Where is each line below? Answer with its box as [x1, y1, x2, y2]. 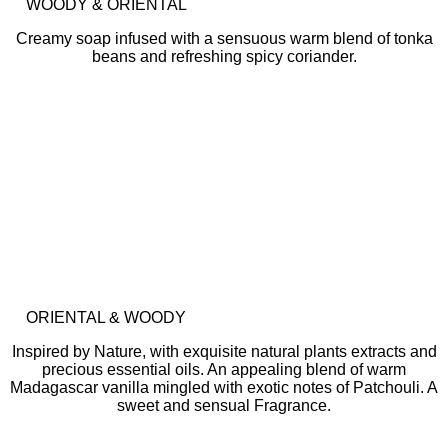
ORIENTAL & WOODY [26, 309, 186, 326]
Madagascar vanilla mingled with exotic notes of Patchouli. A [10, 379, 438, 396]
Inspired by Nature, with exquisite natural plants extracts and [11, 343, 437, 360]
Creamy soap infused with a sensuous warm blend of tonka [15, 30, 433, 47]
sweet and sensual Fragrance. [117, 397, 331, 414]
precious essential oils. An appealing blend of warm [42, 361, 406, 378]
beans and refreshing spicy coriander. [91, 48, 357, 65]
